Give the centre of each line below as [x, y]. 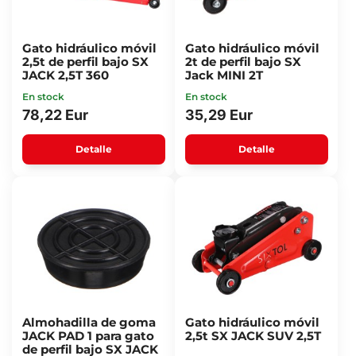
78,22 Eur [55, 115]
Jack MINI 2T [224, 75]
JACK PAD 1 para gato [88, 336]
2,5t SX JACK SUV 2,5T [253, 336]
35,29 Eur [219, 115]
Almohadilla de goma [89, 322]
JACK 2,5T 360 [65, 75]
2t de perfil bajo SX [243, 62]
